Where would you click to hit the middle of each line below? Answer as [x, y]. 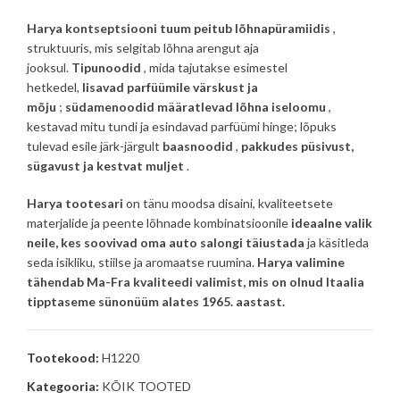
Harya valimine [301, 262]
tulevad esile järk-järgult [95, 146]
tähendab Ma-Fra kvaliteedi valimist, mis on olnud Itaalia [196, 281]
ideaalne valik [332, 222]
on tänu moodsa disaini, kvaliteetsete [228, 203]
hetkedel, [54, 87]
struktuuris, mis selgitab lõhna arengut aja [143, 47]
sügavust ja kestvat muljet [105, 165]
